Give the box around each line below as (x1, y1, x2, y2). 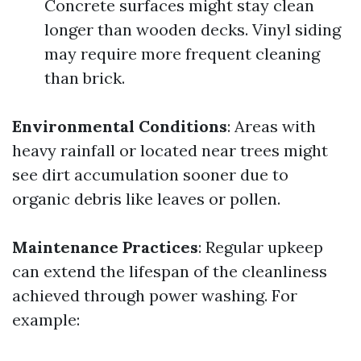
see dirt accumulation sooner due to (12, 164, 288, 185)
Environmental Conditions (12, 116, 227, 136)
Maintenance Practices (12, 237, 198, 257)
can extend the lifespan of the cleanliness (12, 261, 327, 281)
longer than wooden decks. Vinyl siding (44, 19, 341, 39)
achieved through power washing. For (12, 285, 297, 305)
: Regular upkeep (198, 237, 323, 257)
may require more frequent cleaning (44, 44, 320, 64)
